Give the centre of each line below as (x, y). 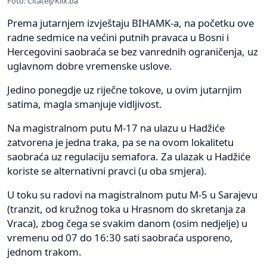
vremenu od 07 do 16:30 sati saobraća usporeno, (120, 237)
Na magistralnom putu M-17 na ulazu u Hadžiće (116, 128)
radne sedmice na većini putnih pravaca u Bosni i (118, 37)
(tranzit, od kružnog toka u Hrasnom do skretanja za (126, 209)
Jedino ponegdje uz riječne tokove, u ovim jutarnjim (125, 89)
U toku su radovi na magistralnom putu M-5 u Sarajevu (132, 194)
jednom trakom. (44, 252)
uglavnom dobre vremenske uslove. (90, 66)
